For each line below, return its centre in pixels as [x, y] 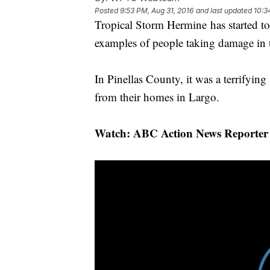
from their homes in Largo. [157, 97]
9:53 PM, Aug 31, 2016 [157, 11]
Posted [107, 11]
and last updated [224, 11]
